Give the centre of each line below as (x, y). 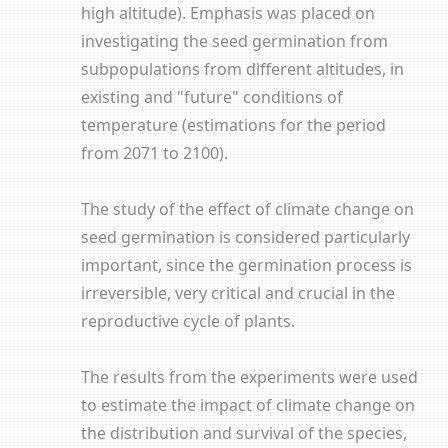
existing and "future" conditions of (211, 97)
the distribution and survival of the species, (243, 433)
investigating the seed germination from (234, 41)
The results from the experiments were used (249, 377)
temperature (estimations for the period (233, 125)
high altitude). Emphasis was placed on (227, 13)
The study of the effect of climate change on (247, 209)
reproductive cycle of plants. (187, 321)
